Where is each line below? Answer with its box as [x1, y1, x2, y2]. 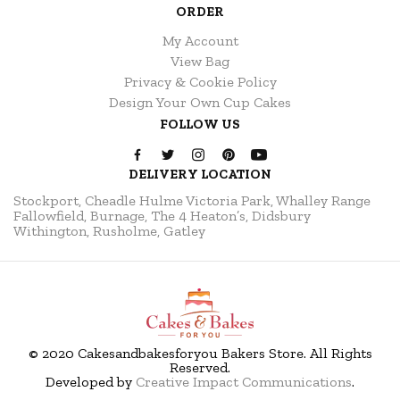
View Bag [171, 53, 229, 71]
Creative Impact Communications [136, 373, 352, 391]
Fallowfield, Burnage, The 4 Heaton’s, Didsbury [13, 207, 311, 225]
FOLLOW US [160, 116, 240, 133]
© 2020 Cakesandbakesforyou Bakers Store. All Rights [28, 345, 372, 362]
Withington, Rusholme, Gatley [13, 222, 205, 240]
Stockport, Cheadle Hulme [13, 192, 183, 210]
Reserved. [170, 359, 230, 377]
